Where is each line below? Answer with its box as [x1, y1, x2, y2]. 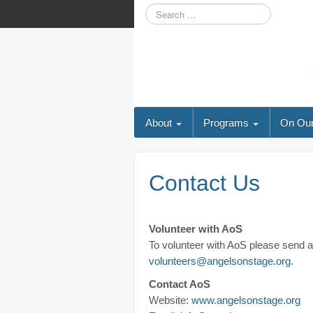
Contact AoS [149, 278, 210, 291]
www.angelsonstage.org [191, 294, 300, 307]
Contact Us [149, 170, 260, 196]
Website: [149, 294, 191, 307]
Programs [203, 117, 252, 129]
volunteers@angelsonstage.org [149, 255, 291, 268]
